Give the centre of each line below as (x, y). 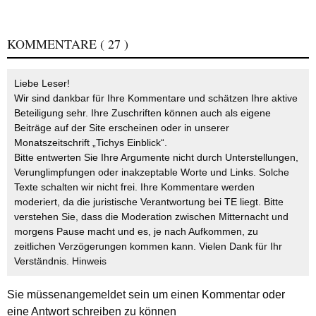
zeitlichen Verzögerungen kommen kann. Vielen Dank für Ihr (148, 246)
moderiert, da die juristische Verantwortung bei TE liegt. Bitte (149, 201)
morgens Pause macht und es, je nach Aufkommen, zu (136, 231)
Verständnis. (43, 261)
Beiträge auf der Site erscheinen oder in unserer (122, 127)
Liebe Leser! (42, 83)
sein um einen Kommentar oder (205, 294)
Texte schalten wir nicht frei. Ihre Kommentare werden (134, 187)
